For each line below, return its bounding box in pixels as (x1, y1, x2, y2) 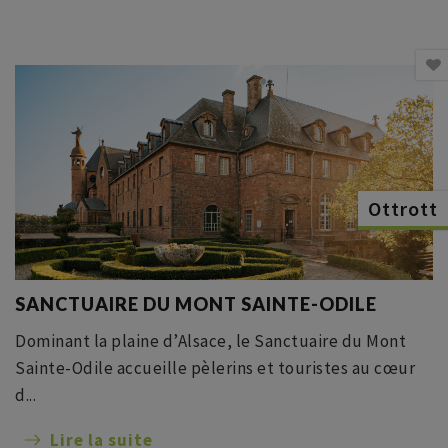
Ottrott (368, 196, 438, 221)
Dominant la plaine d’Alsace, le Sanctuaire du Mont (15, 330, 406, 352)
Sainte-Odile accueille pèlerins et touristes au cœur (15, 357, 415, 379)
